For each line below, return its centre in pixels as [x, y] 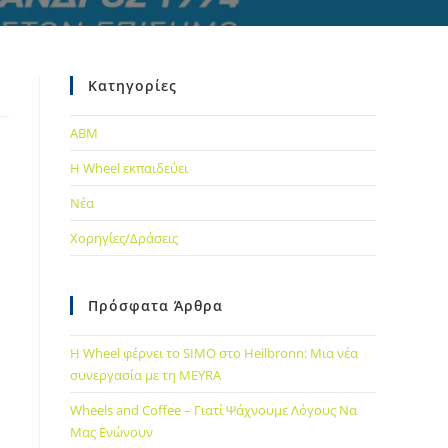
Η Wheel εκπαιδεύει [129, 168]
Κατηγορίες [132, 85]
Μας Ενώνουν [111, 432]
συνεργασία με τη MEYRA [145, 375]
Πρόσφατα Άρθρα [155, 305]
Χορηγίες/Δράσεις [124, 238]
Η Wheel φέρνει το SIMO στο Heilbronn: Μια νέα [214, 353]
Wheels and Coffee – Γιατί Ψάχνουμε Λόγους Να [213, 410]
